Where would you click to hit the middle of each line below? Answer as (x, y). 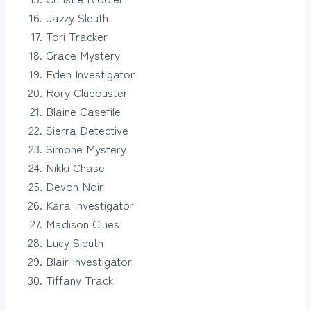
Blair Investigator (89, 261)
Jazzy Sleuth (77, 17)
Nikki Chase (75, 167)
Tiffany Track (80, 280)
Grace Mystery (83, 55)
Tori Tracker (77, 36)
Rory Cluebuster (87, 92)
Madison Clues (83, 224)
